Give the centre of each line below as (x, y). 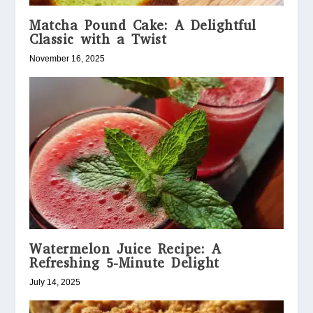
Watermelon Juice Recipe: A (125, 249)
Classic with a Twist (98, 40)
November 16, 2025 (67, 59)
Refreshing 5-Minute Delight (124, 263)
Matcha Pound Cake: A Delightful (143, 26)
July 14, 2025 (55, 283)
